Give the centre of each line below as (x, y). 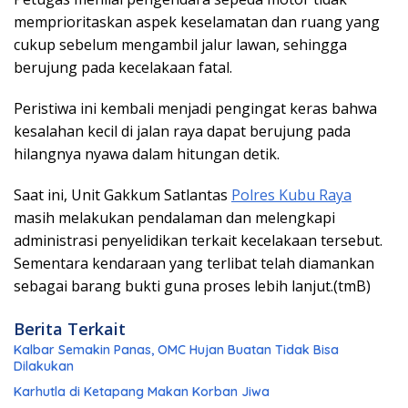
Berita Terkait (70, 328)
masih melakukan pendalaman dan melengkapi (174, 217)
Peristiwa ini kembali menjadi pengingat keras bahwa (195, 108)
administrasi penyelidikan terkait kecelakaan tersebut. (198, 240)
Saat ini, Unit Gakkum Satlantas (122, 194)
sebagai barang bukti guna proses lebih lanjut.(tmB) (192, 286)
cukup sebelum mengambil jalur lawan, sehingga (180, 44)
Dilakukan (44, 366)
